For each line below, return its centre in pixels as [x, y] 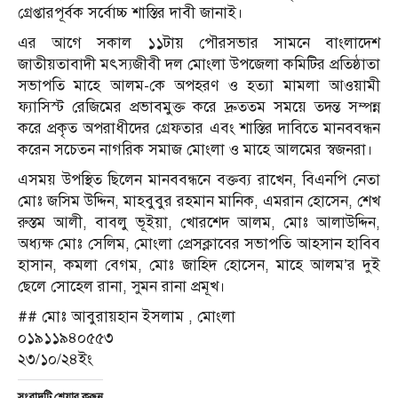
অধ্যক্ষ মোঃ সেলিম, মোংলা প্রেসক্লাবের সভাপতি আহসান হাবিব [199, 243]
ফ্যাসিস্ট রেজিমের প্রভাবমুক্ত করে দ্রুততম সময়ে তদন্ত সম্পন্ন [199, 107]
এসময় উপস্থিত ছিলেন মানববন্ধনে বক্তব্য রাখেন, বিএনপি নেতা [199, 179]
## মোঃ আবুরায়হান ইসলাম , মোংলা [127, 316]
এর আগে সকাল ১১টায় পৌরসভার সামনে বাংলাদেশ [199, 43]
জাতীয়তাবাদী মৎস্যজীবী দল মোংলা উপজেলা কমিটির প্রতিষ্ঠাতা [199, 64]
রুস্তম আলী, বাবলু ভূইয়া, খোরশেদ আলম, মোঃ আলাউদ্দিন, [199, 222]
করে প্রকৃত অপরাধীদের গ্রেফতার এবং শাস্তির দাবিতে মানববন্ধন [199, 128]
